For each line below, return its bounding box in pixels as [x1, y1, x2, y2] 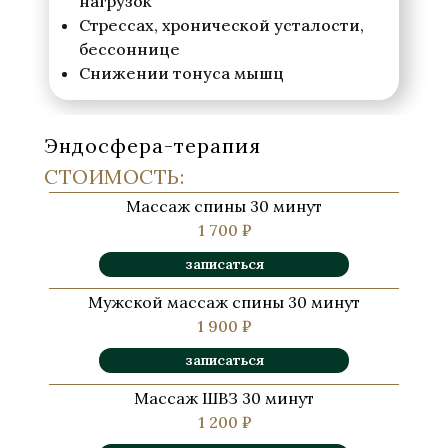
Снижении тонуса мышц [79, 63, 284, 83]
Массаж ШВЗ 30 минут [134, 388, 314, 408]
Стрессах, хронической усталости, [79, 15, 364, 35]
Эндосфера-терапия [44, 133, 261, 158]
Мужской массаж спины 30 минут [88, 292, 360, 312]
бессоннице [79, 39, 180, 59]
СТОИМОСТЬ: [44, 164, 184, 189]
